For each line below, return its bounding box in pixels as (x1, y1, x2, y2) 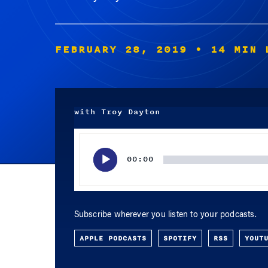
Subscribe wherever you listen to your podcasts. (74, 211, 257, 220)
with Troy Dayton (74, 106, 160, 118)
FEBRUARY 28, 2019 (54, 42, 187, 57)
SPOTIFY (163, 233, 197, 243)
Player (73, 145, 96, 154)
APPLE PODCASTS (79, 233, 147, 243)
